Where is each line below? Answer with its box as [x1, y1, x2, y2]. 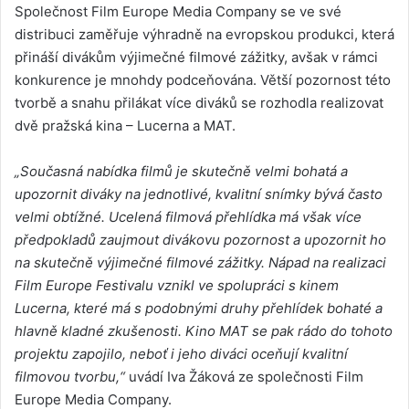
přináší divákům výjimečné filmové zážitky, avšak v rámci [15, 48, 378, 67]
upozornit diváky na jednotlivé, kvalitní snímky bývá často [15, 185, 383, 204]
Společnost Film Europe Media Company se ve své [15, 3, 341, 21]
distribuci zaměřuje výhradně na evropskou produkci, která [15, 26, 394, 44]
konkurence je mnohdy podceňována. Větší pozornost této [15, 71, 391, 89]
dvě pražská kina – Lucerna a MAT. [15, 117, 236, 135]
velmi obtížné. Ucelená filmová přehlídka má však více [15, 208, 362, 226]
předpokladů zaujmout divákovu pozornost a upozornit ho [15, 231, 386, 249]
